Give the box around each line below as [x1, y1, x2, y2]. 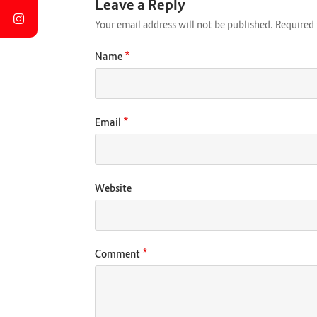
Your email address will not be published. [95, 18, 273, 31]
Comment [95, 248, 142, 260]
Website [95, 182, 132, 195]
